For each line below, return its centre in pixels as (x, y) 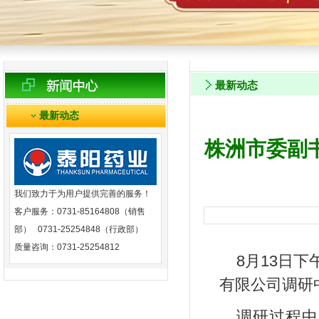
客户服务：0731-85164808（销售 (80, 211)
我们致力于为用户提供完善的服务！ (83, 194)
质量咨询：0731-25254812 (67, 247)
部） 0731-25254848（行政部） (79, 229)
